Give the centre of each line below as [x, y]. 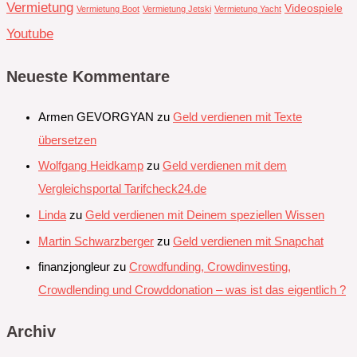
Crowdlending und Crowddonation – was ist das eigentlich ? [192, 290]
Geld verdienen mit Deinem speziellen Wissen [205, 215]
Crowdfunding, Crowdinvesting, [210, 267]
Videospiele [314, 8]
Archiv [31, 331]
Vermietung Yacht [248, 9]
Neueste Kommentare [88, 76]
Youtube [30, 34]
